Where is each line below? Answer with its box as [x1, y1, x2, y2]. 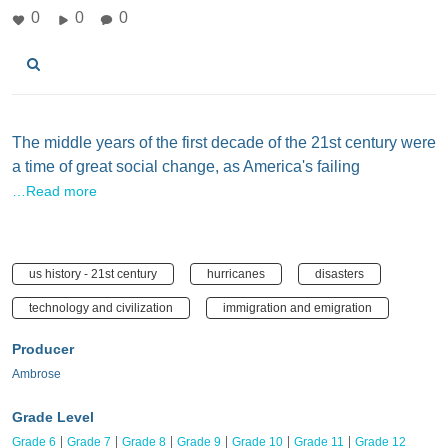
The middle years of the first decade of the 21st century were [12, 133, 436, 151]
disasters [315, 266, 364, 281]
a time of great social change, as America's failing [12, 157, 360, 175]
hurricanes [207, 266, 265, 281]
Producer [12, 340, 74, 357]
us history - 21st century [29, 266, 157, 281]
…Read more [12, 182, 97, 199]
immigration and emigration [223, 300, 372, 315]
